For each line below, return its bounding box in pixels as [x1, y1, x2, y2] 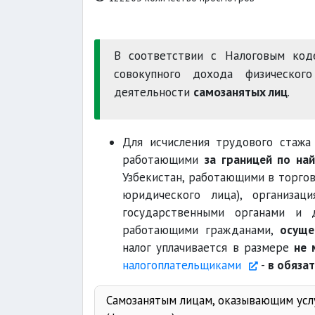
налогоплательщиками [122, 257, 245, 273]
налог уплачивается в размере [122, 240, 295, 255]
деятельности [114, 84, 193, 100]
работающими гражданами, [122, 222, 280, 238]
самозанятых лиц [193, 84, 288, 100]
